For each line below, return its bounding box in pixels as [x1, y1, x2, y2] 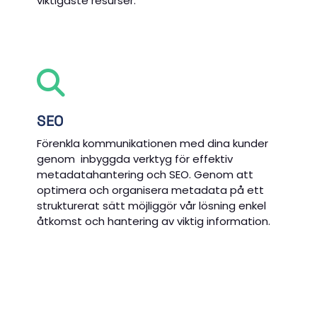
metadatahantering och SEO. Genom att [37, 166, 254, 182]
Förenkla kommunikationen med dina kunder [37, 135, 269, 151]
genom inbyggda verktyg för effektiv [37, 151, 234, 166]
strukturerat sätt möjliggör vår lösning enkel [37, 197, 267, 213]
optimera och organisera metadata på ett [37, 182, 265, 197]
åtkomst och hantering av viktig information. [37, 213, 271, 229]
